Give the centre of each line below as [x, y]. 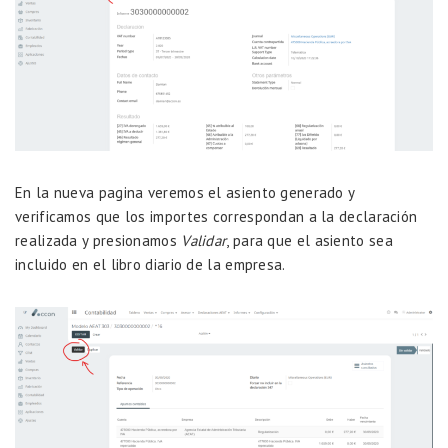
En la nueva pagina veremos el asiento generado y [185, 192]
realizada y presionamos [98, 240]
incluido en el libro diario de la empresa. [150, 264]
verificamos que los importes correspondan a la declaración [216, 216]
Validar [204, 240]
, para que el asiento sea [309, 240]
